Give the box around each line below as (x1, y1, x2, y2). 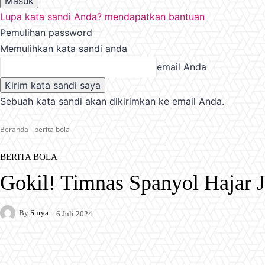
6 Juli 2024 (56, 209, 92, 218)
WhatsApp (206, 248, 240, 258)
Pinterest (137, 248, 167, 258)
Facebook (24, 248, 56, 258)
